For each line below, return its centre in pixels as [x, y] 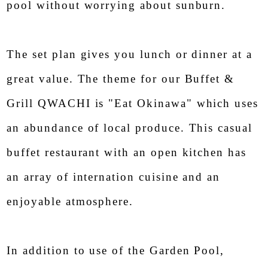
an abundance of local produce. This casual [130, 128]
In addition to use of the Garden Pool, [116, 251]
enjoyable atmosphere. [70, 202]
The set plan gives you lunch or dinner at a [130, 54]
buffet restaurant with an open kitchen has [127, 153]
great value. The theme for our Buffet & [121, 79]
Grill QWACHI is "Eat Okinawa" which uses [133, 103]
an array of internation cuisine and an [114, 177]
